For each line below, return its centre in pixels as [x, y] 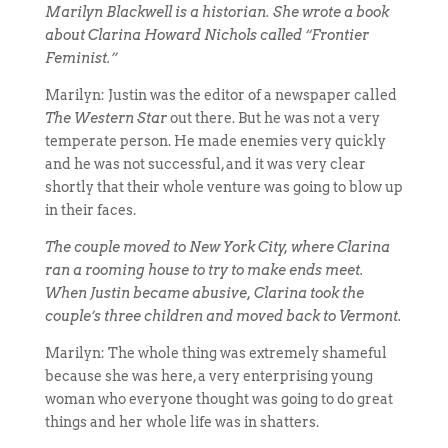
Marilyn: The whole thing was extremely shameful [215, 353]
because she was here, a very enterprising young [208, 376]
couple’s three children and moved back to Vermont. [223, 316]
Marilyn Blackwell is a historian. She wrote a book [216, 12]
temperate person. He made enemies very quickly [215, 141]
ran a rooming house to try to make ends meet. [204, 270]
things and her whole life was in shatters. [181, 422]
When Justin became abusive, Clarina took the [204, 293]
